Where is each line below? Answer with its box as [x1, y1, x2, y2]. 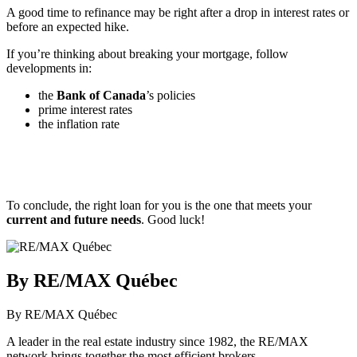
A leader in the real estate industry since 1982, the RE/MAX [6, 334, 308, 348]
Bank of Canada [57, 88, 146, 102]
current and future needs [6, 212, 141, 226]
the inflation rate [38, 116, 120, 131]
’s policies [146, 88, 195, 102]
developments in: [6, 61, 92, 75]
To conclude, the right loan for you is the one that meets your [6, 198, 312, 212]
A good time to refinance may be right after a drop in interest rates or [6, 5, 349, 19]
